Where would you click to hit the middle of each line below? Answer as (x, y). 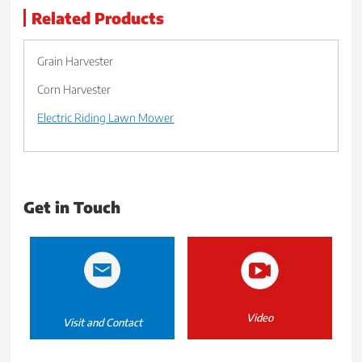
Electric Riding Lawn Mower (106, 118)
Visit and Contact (102, 323)
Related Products (98, 18)
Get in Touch (72, 207)
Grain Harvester (76, 61)
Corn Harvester (74, 90)
